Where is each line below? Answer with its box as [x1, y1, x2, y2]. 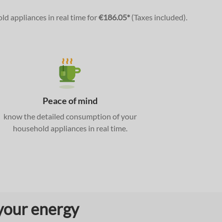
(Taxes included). [129, 12, 187, 22]
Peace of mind [42, 95, 98, 106]
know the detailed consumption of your [3, 111, 137, 121]
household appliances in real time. [12, 123, 127, 133]
